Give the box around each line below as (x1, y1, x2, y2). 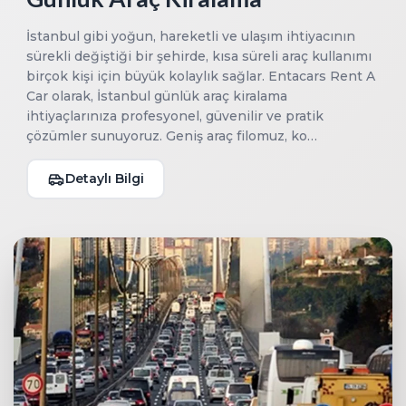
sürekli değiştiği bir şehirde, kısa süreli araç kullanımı (26, 48, 372, 65)
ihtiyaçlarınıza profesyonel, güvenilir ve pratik (26, 108, 324, 125)
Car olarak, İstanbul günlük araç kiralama (26, 88, 287, 105)
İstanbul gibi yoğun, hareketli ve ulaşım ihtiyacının (26, 28, 355, 45)
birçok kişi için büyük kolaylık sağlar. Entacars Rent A (26, 68, 375, 85)
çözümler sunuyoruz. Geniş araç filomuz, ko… (26, 128, 317, 145)
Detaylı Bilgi (65, 170, 144, 188)
